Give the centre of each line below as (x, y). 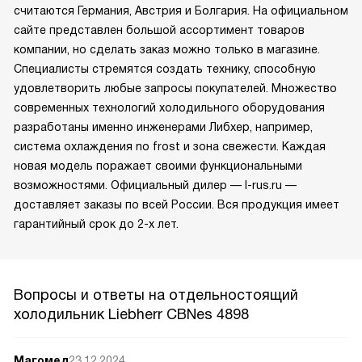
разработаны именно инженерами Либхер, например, (163, 126)
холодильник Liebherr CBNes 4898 (131, 314)
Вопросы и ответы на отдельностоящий (156, 295)
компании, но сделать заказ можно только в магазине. (167, 49)
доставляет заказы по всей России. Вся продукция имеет (177, 204)
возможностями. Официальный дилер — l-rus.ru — (155, 185)
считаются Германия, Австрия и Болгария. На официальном (181, 10)
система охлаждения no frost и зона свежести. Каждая (170, 146)
